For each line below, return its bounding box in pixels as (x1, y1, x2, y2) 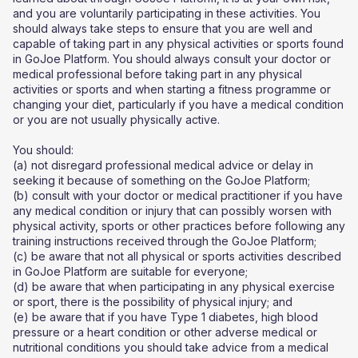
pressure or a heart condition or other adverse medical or (13, 325, 317, 339)
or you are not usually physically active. (13, 113, 220, 126)
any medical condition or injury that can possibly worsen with (13, 204, 332, 217)
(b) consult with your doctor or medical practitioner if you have (13, 189, 343, 202)
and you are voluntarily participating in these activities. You (13, 6, 320, 20)
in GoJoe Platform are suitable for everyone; (13, 265, 248, 278)
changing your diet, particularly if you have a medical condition (13, 97, 344, 111)
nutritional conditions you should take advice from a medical (13, 340, 328, 354)
